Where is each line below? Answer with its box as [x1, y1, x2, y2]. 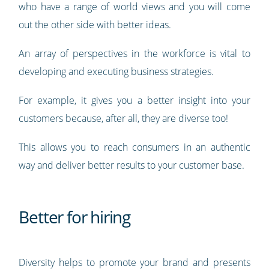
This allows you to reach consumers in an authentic [19, 141, 250, 154]
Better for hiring [19, 205, 130, 229]
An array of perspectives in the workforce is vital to [19, 47, 250, 61]
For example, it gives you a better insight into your [19, 94, 250, 107]
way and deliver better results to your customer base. [19, 159, 245, 172]
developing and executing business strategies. [19, 65, 217, 79]
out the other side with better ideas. [19, 18, 174, 32]
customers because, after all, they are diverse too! [19, 112, 229, 125]
